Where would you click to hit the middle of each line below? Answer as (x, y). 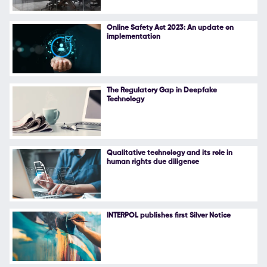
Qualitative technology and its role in (169, 153)
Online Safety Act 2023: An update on (170, 28)
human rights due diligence (153, 162)
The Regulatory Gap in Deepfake (162, 90)
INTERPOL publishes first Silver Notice (168, 216)
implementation (133, 37)
